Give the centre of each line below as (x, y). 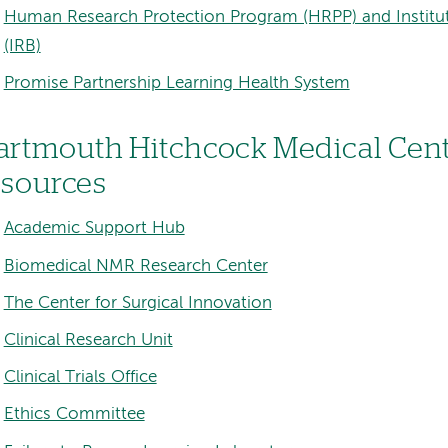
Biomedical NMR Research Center (135, 266)
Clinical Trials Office (80, 378)
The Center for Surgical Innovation (137, 303)
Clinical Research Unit (88, 341)
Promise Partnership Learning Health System (176, 83)
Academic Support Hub (94, 229)
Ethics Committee (74, 415)
